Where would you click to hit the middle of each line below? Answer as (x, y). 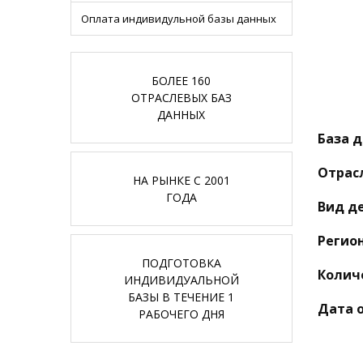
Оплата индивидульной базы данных (179, 19)
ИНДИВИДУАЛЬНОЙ (181, 280)
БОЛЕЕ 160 (181, 81)
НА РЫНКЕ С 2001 (181, 180)
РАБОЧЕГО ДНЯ (181, 314)
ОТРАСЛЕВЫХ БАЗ (181, 98)
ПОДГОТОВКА (181, 263)
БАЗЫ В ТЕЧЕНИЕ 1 (181, 297)
